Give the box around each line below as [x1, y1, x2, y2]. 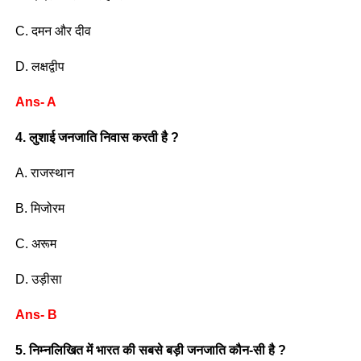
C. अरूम [15, 236, 56, 251]
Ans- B [15, 307, 57, 322]
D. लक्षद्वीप [15, 59, 64, 73]
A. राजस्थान [15, 165, 74, 180]
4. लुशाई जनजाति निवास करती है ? [15, 130, 179, 144]
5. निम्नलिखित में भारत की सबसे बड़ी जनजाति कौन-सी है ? [15, 342, 286, 357]
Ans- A [15, 94, 56, 109]
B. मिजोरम [15, 201, 64, 215]
